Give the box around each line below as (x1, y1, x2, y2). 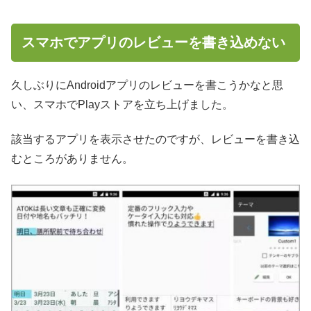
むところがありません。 (11, 153, 133, 165)
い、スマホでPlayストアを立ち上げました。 (11, 98, 233, 110)
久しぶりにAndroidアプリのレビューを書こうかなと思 (11, 78, 283, 91)
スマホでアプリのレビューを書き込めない (22, 34, 285, 50)
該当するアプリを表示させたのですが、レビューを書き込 (11, 133, 300, 146)
